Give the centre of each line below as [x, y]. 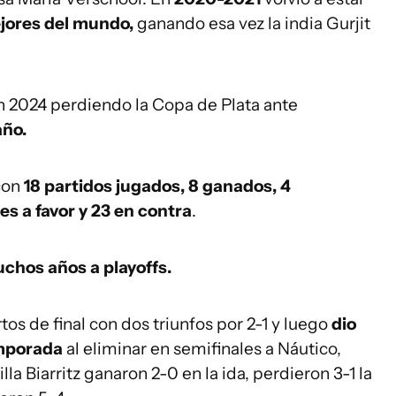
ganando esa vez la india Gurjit [252, 23]
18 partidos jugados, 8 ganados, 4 [157, 186]
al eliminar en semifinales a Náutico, [202, 349]
